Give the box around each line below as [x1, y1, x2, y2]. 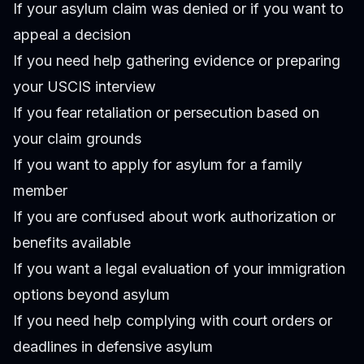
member [13, 181, 67, 199]
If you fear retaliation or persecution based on [13, 103, 319, 121]
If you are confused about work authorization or [13, 207, 336, 225]
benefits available [13, 233, 131, 251]
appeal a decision [13, 25, 131, 43]
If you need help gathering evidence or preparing [13, 51, 340, 69]
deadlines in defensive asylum [13, 337, 213, 355]
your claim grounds [13, 129, 141, 147]
